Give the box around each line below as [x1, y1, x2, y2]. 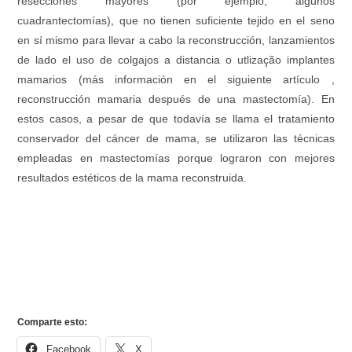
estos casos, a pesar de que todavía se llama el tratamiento [17, 112, 335, 125]
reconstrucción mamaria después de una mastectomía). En [17, 93, 335, 105]
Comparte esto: [17, 317, 88, 328]
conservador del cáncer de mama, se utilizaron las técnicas [17, 132, 335, 145]
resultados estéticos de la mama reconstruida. [17, 171, 247, 184]
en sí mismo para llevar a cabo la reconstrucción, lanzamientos [17, 34, 335, 46]
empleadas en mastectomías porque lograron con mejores [17, 152, 335, 164]
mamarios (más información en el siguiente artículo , [17, 73, 335, 86]
